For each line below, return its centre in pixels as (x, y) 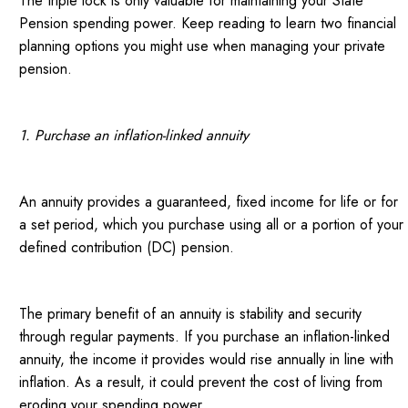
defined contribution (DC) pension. (127, 248)
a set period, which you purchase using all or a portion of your (212, 225)
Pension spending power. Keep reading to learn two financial (208, 24)
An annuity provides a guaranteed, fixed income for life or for (209, 202)
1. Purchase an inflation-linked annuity (134, 136)
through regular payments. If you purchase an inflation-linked (205, 337)
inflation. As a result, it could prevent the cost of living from (201, 382)
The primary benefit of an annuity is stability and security (191, 314)
